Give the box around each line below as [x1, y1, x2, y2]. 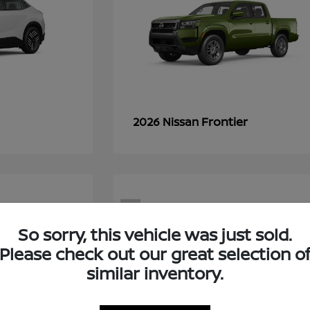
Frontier [201, 113, 248, 129]
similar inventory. [86, 261, 224, 284]
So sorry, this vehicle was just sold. [18, 222, 292, 246]
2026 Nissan [133, 114, 202, 129]
